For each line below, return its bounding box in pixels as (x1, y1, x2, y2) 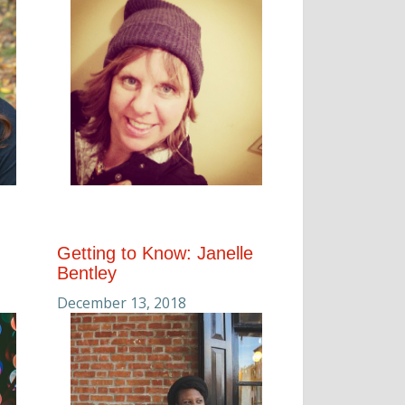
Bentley (57, 263, 117, 284)
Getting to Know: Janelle (57, 243, 253, 264)
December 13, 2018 (57, 293, 186, 314)
